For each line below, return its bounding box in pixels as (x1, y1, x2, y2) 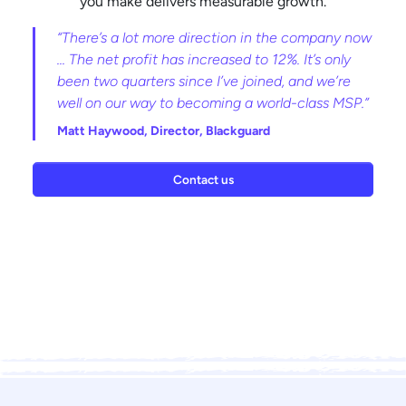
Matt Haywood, (57, 122, 150, 139)
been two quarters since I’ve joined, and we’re (57, 72, 351, 90)
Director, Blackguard (150, 122, 270, 139)
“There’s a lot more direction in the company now (57, 28, 372, 46)
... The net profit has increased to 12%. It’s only (57, 50, 351, 68)
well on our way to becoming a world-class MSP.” (57, 93, 369, 111)
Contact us (172, 171, 234, 187)
